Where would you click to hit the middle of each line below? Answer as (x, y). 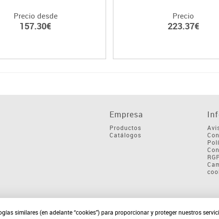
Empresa (126, 114)
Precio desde (35, 15)
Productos (125, 127)
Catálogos (125, 135)
